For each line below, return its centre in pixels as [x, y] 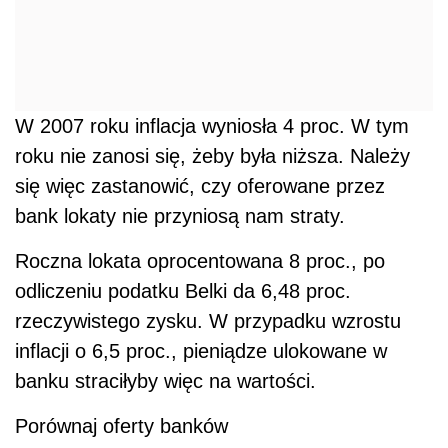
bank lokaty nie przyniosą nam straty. [180, 215]
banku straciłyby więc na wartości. [165, 380]
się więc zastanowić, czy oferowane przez [200, 185]
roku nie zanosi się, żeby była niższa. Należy [212, 155]
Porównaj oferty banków [121, 425]
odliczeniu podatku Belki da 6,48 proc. [183, 290]
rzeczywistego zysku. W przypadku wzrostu [208, 320]
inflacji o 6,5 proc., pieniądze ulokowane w [201, 350]
